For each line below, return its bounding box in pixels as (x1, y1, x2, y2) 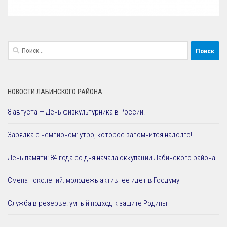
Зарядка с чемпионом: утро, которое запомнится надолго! (8, 130, 192, 140)
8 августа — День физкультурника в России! (8, 107, 145, 117)
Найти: (7, 42, 27, 52)
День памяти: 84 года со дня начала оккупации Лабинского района (8, 153, 215, 163)
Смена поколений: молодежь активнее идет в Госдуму (8, 176, 179, 185)
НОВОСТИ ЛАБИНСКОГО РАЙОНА (8, 88, 102, 96)
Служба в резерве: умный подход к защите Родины (8, 199, 167, 208)
